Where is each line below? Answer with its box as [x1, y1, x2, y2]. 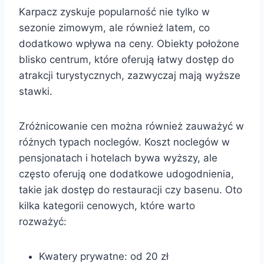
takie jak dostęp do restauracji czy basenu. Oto [19, 183, 242, 196]
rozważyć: [19, 215, 67, 227]
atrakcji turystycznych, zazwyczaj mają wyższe [19, 69, 240, 81]
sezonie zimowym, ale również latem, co [19, 21, 210, 34]
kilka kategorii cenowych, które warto [19, 199, 195, 212]
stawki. [19, 85, 52, 97]
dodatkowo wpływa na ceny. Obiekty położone [19, 37, 239, 49]
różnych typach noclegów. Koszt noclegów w [19, 136, 230, 148]
